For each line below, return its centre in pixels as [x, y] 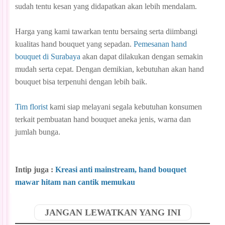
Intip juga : [35, 169]
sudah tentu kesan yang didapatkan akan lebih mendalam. [107, 6]
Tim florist [31, 106]
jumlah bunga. [38, 132]
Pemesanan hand [160, 44]
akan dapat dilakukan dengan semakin [142, 56]
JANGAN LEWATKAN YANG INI [113, 212]
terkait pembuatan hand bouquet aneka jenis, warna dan [103, 119]
